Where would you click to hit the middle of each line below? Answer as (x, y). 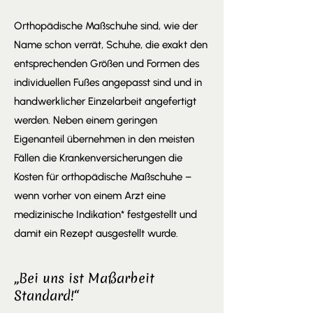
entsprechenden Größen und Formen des (107, 64)
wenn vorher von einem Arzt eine (90, 196)
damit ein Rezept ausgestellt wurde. (96, 233)
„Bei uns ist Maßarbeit (84, 278)
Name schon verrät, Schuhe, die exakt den (111, 45)
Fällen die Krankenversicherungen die (98, 158)
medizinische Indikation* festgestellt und (105, 214)
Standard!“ (46, 296)
